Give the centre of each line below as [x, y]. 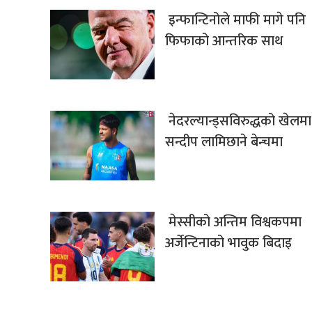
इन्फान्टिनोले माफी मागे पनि [235, 21]
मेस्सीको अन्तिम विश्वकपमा [233, 223]
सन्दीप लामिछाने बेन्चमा [224, 142]
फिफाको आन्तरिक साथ [224, 41]
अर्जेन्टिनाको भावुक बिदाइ [228, 243]
